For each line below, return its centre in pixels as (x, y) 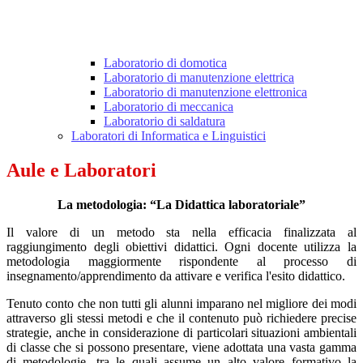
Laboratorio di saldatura (164, 122)
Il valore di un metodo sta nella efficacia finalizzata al (181, 233)
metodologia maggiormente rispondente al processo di (181, 262)
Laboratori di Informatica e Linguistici (169, 136)
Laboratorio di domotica (165, 63)
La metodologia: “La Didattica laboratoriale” (181, 205)
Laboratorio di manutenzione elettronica (205, 92)
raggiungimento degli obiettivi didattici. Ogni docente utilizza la (181, 247)
